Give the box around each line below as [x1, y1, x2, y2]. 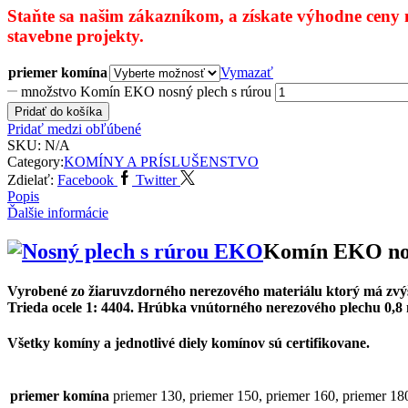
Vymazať [220, 64, 273, 80]
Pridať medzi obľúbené [7, 120, 141, 137]
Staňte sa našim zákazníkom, [7, 5, 224, 25]
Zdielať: [7, 171, 54, 188]
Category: [7, 153, 64, 169]
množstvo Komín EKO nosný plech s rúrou [21, 83, 272, 99]
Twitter [136, 171, 177, 188]
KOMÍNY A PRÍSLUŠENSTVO [64, 153, 259, 169]
